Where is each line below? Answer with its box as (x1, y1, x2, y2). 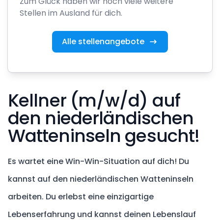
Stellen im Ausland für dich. (20, 7, 122, 19)
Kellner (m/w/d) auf (8, 87, 180, 113)
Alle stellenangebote (62, 35, 144, 47)
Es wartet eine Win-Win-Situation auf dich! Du (8, 155, 189, 167)
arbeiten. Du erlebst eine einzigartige (8, 191, 154, 202)
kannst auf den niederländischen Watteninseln (8, 173, 193, 185)
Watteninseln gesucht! (8, 123, 200, 148)
